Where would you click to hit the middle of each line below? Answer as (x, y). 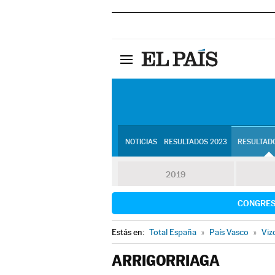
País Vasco (229, 232)
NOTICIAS (141, 142)
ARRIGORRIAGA (166, 261)
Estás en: (129, 232)
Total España (173, 232)
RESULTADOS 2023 (195, 142)
